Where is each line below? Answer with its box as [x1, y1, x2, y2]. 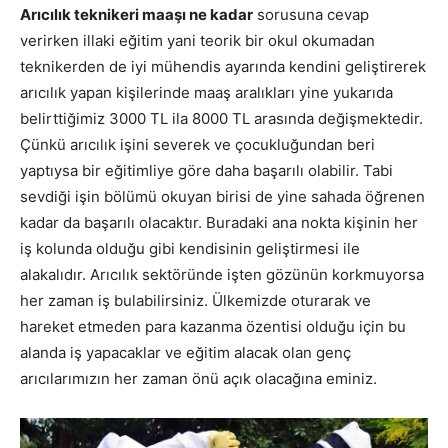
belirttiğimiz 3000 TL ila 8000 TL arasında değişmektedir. [20, 109, 423, 129]
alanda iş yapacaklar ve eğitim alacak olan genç [20, 343, 351, 363]
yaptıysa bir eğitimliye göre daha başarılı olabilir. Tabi [20, 161, 393, 181]
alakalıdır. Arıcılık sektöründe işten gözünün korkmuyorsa [20, 265, 424, 285]
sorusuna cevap [253, 5, 369, 25]
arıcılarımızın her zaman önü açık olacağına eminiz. [20, 369, 377, 389]
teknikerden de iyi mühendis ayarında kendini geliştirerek [20, 57, 426, 77]
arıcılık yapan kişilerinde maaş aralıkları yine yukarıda [20, 83, 393, 103]
